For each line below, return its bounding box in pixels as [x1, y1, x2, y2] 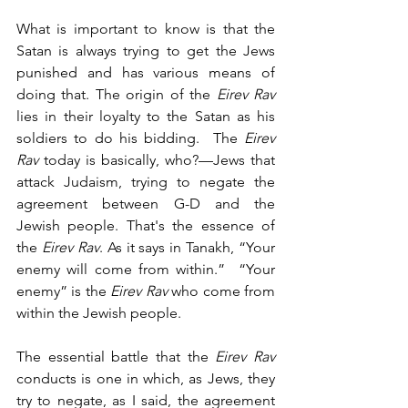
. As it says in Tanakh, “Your [98, 238, 275, 256]
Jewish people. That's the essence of [16, 216, 275, 234]
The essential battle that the [16, 347, 216, 365]
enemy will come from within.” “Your [16, 260, 275, 278]
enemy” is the [16, 281, 111, 300]
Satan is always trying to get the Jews [16, 41, 275, 59]
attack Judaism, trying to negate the [16, 172, 275, 190]
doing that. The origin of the [16, 85, 217, 103]
